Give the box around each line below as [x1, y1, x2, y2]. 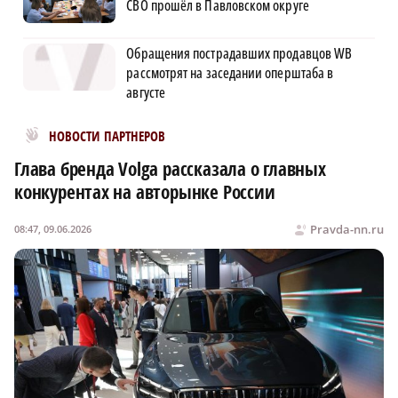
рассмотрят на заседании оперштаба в [126, 62, 334, 83]
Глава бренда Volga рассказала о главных [14, 155, 326, 181]
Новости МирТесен [23, 122, 147, 140]
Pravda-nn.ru [310, 220, 384, 237]
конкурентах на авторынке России [14, 179, 275, 204]
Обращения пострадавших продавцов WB [126, 43, 353, 63]
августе [126, 82, 165, 102]
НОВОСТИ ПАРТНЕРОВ [49, 126, 166, 146]
